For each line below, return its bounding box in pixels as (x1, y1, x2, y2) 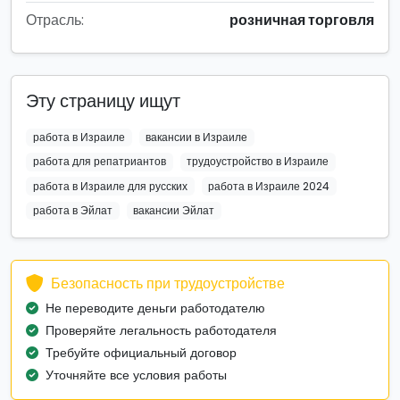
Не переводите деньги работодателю (46, 299, 265, 318)
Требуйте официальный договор (46, 344, 237, 362)
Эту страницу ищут (26, 88, 180, 114)
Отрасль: (26, 10, 84, 31)
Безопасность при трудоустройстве (51, 273, 285, 295)
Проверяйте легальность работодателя (46, 321, 277, 340)
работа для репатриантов (32, 154, 166, 170)
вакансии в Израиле (146, 129, 248, 146)
